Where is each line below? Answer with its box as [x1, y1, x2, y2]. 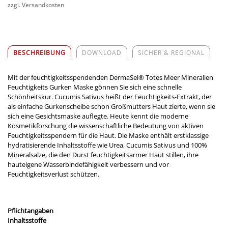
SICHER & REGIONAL [138, 48, 205, 57]
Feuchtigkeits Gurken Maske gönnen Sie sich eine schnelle [8, 82, 182, 92]
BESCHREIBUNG [13, 48, 66, 57]
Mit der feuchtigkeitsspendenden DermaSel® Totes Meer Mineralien [8, 72, 213, 82]
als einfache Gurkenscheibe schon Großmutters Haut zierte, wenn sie [8, 101, 215, 111]
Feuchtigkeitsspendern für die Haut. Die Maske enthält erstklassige [8, 130, 209, 140]
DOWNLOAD [82, 48, 122, 57]
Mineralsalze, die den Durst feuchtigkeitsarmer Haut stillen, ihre [8, 150, 198, 159]
